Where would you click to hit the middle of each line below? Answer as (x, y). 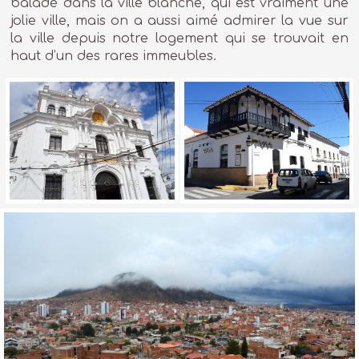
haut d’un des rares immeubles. (114, 56)
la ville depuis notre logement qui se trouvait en (179, 38)
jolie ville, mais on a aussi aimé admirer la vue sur (179, 20)
